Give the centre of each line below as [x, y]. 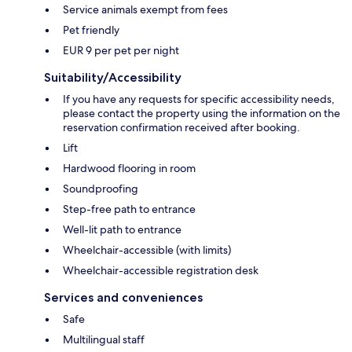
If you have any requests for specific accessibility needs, [199, 99]
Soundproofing [101, 189]
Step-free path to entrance [129, 209]
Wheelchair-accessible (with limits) [147, 250]
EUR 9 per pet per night [121, 51]
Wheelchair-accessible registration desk [161, 271]
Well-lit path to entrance [122, 230]
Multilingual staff [104, 340]
